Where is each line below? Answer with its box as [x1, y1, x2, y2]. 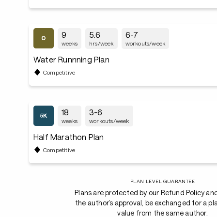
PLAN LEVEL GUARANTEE [130, 178, 195, 184]
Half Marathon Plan [33, 132, 104, 141]
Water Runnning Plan [33, 55, 109, 64]
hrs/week [89, 40, 114, 46]
